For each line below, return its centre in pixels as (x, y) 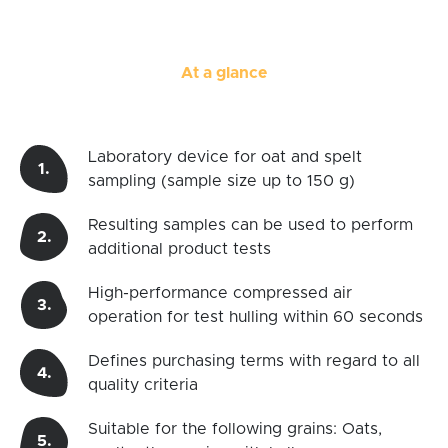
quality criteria (143, 385)
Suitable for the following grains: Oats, (235, 429)
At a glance (224, 73)
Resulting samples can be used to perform (250, 225)
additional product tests (179, 249)
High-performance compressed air (220, 293)
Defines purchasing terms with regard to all (254, 361)
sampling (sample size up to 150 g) (221, 181)
